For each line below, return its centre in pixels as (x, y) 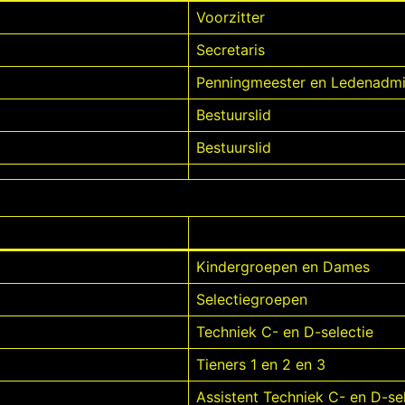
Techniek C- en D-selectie (285, 332)
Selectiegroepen (252, 299)
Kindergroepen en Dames (283, 267)
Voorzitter (231, 17)
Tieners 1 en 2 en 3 (261, 364)
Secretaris (231, 50)
